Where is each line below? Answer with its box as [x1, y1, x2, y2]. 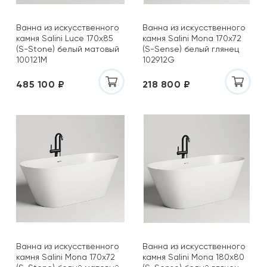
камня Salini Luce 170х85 [16, 33, 113, 43]
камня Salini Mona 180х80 [142, 252, 244, 262]
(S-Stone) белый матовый [16, 44, 119, 54]
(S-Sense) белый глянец [142, 44, 239, 54]
